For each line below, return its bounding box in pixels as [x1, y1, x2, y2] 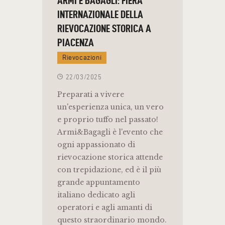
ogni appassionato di [57, 140, 135, 150]
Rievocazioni [62, 54, 102, 62]
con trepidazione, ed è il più [57, 165, 161, 175]
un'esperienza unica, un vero [57, 102, 164, 112]
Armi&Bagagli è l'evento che [57, 128, 163, 137]
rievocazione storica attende [57, 153, 163, 162]
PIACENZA [57, 36, 94, 48]
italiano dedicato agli [57, 190, 135, 200]
